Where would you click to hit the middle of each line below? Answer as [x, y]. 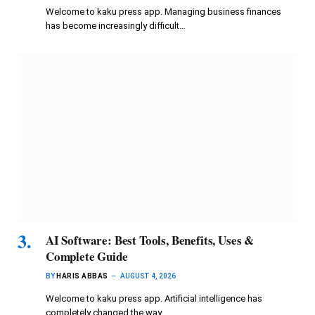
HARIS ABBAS [82, 276]
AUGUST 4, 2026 [148, 276]
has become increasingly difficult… [116, 26]
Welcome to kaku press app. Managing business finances [163, 12]
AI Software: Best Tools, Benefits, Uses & [150, 240]
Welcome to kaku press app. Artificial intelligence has [154, 299]
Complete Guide [87, 257]
